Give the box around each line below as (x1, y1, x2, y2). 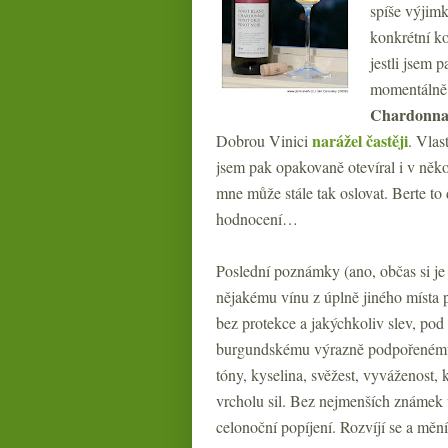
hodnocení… (216, 208, 298, 229)
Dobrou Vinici (216, 130, 312, 151)
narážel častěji (312, 129, 408, 152)
